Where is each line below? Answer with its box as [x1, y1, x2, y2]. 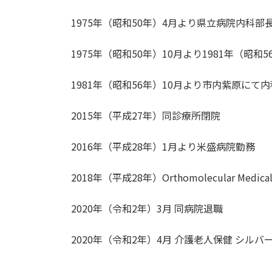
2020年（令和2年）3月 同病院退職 [71, 200, 223, 216]
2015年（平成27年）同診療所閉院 [71, 107, 220, 123]
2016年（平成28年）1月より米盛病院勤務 [71, 138, 255, 154]
